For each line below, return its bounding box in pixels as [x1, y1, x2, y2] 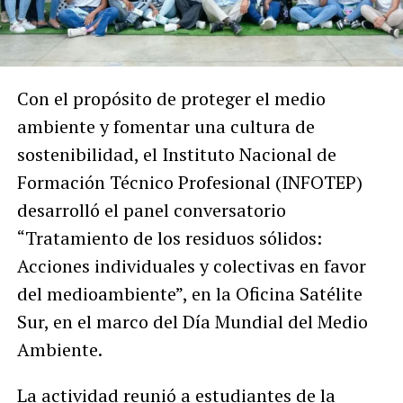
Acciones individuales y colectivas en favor [16, 253, 366, 278]
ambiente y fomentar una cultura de [16, 113, 315, 139]
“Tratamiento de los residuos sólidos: [16, 225, 322, 250]
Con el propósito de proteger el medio [16, 85, 326, 111]
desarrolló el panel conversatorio [16, 197, 286, 222]
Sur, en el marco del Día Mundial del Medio [16, 309, 368, 334]
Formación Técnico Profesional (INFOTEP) [16, 169, 363, 194]
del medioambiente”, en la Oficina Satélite [16, 281, 363, 306]
